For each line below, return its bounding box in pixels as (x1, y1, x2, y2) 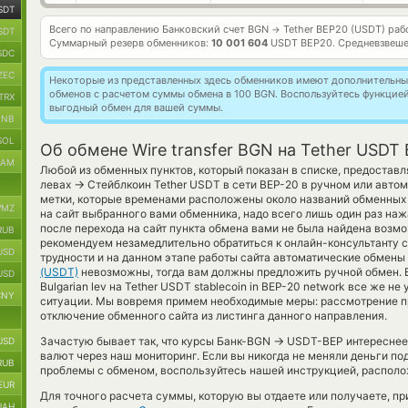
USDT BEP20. (268, 36, 338, 49)
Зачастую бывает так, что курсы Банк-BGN (40, 334, 273, 348)
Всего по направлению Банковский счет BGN (49, 23, 271, 36)
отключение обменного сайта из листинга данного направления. (40, 309, 387, 322)
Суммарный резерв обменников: (49, 36, 211, 49)
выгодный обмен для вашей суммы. (49, 101, 223, 114)
